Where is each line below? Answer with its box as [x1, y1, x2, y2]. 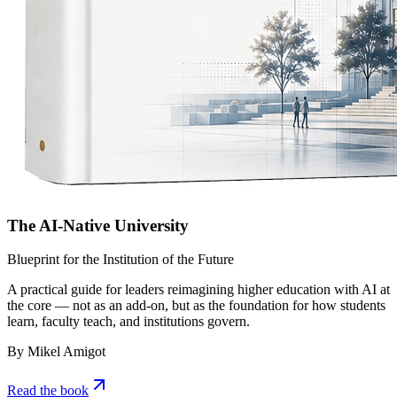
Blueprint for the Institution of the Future [7, 252, 234, 268]
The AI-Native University [7, 215, 189, 235]
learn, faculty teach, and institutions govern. [7, 314, 250, 330]
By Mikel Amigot [7, 344, 105, 360]
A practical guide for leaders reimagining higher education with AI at [7, 282, 390, 298]
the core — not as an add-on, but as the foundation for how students [7, 298, 385, 314]
